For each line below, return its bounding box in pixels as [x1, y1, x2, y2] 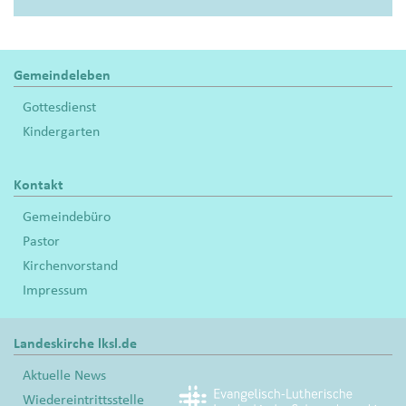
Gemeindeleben [14, 67, 111, 82]
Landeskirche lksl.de [14, 335, 137, 351]
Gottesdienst [23, 99, 96, 114]
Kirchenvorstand [23, 257, 118, 273]
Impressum [23, 282, 88, 297]
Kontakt [14, 177, 63, 192]
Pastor [23, 233, 60, 248]
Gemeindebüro [23, 208, 111, 224]
